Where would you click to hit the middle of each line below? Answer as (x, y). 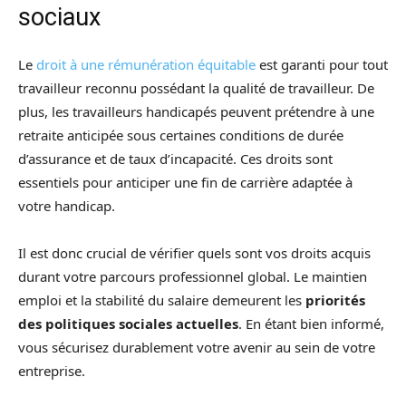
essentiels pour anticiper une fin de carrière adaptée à (185, 183)
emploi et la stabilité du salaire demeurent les (162, 300)
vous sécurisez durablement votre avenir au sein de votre (197, 348)
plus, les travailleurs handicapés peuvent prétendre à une (196, 112)
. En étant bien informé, (311, 324)
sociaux (59, 18)
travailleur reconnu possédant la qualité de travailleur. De (196, 88)
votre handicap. (67, 206)
